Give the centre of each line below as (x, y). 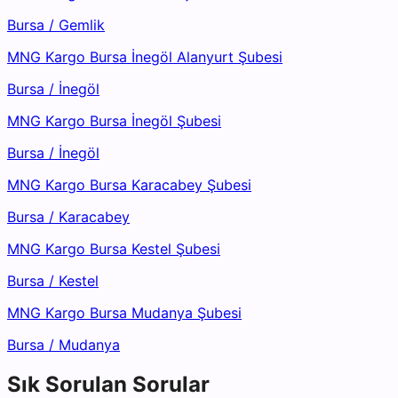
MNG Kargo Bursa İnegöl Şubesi (114, 121)
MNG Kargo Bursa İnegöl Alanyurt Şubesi (145, 57)
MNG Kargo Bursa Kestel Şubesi (114, 249)
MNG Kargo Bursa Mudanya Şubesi (124, 313)
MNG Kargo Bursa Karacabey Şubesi (129, 185)
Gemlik (82, 25)
